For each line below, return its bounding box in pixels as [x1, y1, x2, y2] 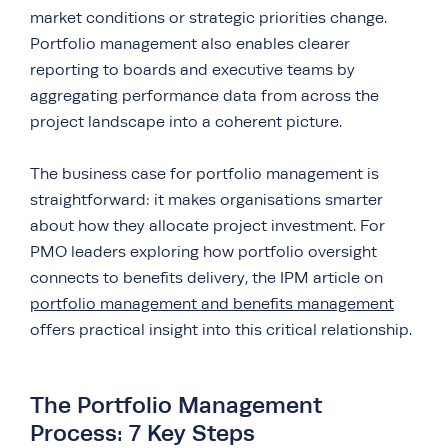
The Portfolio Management [30, 392, 322, 418]
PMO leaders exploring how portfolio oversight [30, 243, 377, 261]
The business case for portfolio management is [30, 165, 379, 183]
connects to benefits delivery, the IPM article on [30, 269, 383, 287]
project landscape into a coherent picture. [30, 113, 342, 131]
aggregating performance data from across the [30, 87, 379, 105]
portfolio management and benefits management [30, 295, 394, 313]
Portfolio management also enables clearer [30, 35, 350, 53]
